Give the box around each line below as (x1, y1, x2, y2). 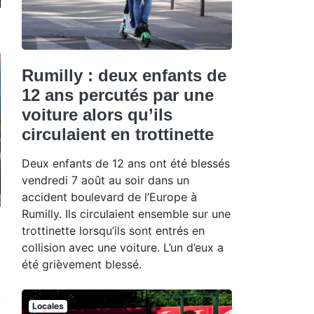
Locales (32, 300, 64, 311)
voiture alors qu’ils (22, 104, 172, 124)
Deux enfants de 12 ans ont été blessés (22, 156, 230, 170)
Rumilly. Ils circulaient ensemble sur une (22, 206, 231, 221)
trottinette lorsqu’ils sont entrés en (22, 223, 205, 238)
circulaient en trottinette (22, 124, 214, 144)
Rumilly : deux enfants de (22, 65, 226, 85)
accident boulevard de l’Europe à (22, 189, 197, 204)
